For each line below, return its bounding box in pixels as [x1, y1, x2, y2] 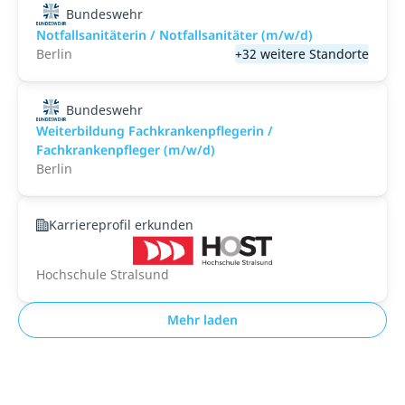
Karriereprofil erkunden [49, 216, 193, 233]
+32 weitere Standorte [235, 45, 369, 62]
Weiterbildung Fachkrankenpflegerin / [36, 122, 273, 139]
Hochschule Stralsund [36, 266, 169, 283]
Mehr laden [167, 311, 238, 328]
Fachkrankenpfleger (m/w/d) [36, 141, 215, 158]
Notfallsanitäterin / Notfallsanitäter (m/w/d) [36, 26, 313, 43]
